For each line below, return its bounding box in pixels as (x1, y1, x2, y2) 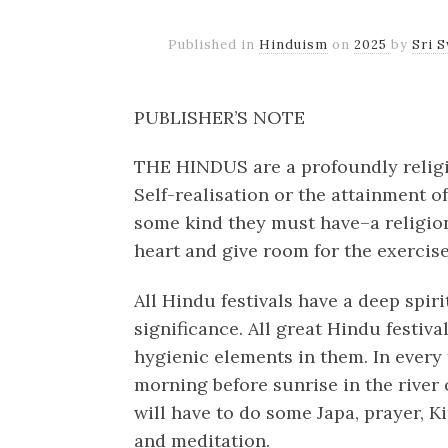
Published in (168, 35, 260, 53)
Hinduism (259, 35, 329, 53)
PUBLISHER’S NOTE (134, 105, 306, 129)
